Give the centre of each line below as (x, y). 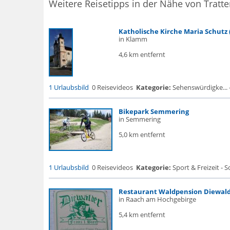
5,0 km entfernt (142, 135)
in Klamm (133, 39)
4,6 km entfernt (142, 54)
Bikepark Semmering (154, 111)
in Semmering (139, 119)
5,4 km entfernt (142, 215)
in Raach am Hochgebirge (157, 199)
